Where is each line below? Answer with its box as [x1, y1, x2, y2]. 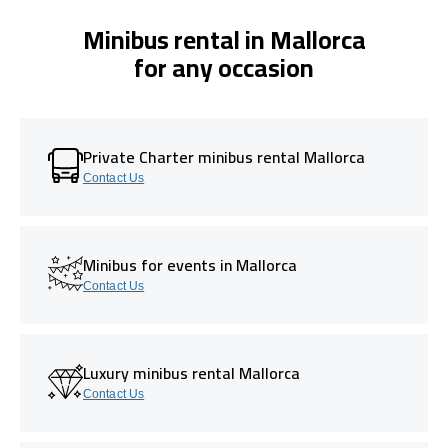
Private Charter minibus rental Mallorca [83, 141, 365, 172]
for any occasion [134, 43, 314, 91]
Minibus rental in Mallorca [82, 15, 366, 63]
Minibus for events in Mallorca [83, 249, 297, 280]
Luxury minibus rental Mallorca [83, 357, 300, 388]
